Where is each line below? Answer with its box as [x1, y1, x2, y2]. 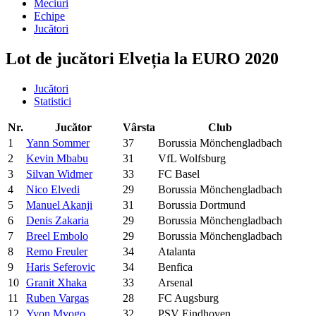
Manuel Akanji [26, 198, 92, 211]
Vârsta [123, 121, 155, 133]
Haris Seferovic [26, 260, 95, 273]
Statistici [34, 95, 71, 107]
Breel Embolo [26, 229, 88, 242]
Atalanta [158, 245, 195, 257]
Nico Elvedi [26, 183, 80, 195]
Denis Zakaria [26, 214, 89, 226]
